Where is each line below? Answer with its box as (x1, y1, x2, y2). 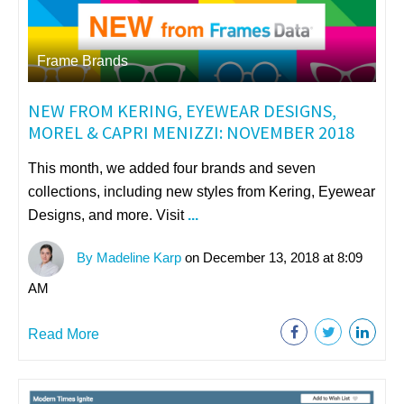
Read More (28, 326, 99, 342)
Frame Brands (37, 52, 128, 69)
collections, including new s (28, 183, 204, 199)
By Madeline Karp (73, 249, 181, 265)
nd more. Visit (96, 207, 188, 223)
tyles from (204, 183, 269, 199)
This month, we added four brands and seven (28, 160, 316, 176)
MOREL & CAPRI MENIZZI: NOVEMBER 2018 (28, 120, 354, 143)
